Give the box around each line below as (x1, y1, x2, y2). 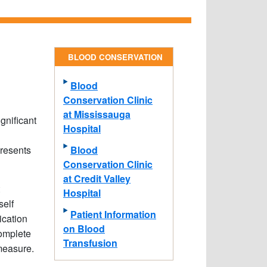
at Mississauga (63, 107, 131, 121)
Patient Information (70, 207, 156, 221)
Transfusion (63, 236, 117, 250)
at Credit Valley (63, 172, 131, 185)
